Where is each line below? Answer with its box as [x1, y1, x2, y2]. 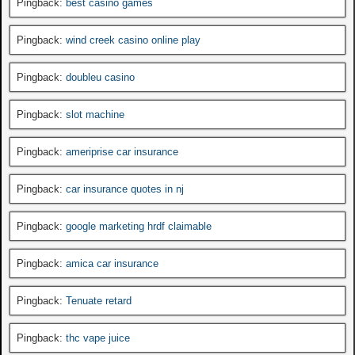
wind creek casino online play [66, 33, 200, 46]
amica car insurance [66, 257, 158, 269]
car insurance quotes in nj [66, 182, 184, 195]
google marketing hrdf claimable [66, 219, 212, 232]
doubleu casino [66, 71, 135, 83]
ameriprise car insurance [66, 145, 178, 158]
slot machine [66, 108, 124, 120]
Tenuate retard [66, 294, 132, 307]
